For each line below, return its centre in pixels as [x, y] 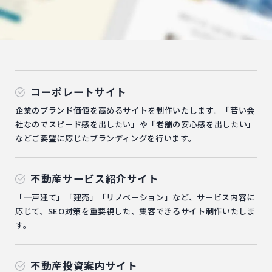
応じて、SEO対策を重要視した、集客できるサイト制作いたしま [135, 211]
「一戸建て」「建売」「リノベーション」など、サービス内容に [135, 197]
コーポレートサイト [79, 92]
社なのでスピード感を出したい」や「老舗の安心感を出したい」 [135, 124]
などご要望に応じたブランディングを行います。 [106, 138]
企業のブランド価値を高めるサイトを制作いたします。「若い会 [135, 110]
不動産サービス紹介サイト [95, 179]
